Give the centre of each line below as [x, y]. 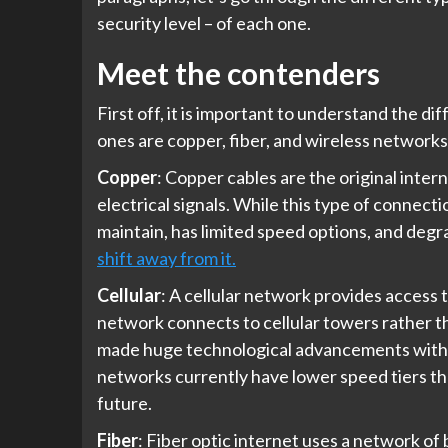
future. [124, 402]
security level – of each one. [204, 22]
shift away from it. [166, 257]
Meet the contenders [238, 72]
